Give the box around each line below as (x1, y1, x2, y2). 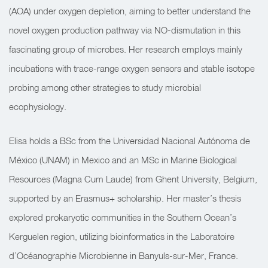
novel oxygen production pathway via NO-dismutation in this (9, 25, 240, 35)
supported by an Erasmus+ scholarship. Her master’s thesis (9, 193, 241, 203)
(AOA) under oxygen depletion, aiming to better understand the (9, 5, 251, 16)
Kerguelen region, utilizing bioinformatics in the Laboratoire (9, 231, 234, 242)
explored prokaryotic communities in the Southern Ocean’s (9, 212, 236, 223)
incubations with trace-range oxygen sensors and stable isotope (9, 63, 255, 74)
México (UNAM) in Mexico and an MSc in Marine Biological (9, 154, 237, 165)
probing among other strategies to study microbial (9, 82, 201, 93)
